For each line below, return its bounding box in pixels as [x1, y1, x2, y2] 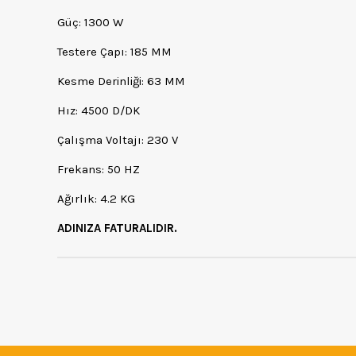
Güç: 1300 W [57, 15, 123, 30]
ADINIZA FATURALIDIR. [57, 221, 177, 236]
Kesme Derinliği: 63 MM [57, 74, 185, 89]
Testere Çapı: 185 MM [57, 44, 172, 60]
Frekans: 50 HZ [57, 162, 140, 177]
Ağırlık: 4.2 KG [57, 192, 135, 207]
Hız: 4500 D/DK [57, 103, 140, 118]
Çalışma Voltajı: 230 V [57, 133, 178, 148]
